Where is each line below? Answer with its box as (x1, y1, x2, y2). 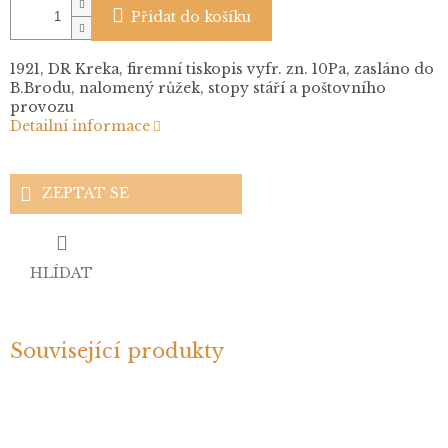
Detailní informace (10, 117, 150, 136)
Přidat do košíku (131, 8, 251, 27)
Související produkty (10, 338, 224, 363)
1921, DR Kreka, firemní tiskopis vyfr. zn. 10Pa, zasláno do (10, 60, 434, 79)
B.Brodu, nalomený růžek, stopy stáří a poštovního (10, 79, 386, 98)
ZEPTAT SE (42, 184, 129, 203)
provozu (10, 98, 74, 117)
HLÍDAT (30, 263, 93, 282)
